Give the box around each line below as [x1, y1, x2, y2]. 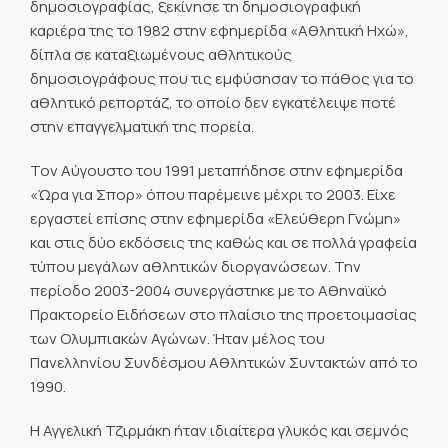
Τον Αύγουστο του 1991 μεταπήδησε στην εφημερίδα [30, 159, 403, 181]
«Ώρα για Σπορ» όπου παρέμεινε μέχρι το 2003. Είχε [30, 183, 396, 205]
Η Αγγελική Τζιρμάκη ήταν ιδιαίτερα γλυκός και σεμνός [30, 420, 409, 441]
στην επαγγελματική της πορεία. [30, 115, 254, 137]
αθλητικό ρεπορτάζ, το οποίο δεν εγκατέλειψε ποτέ [30, 91, 396, 113]
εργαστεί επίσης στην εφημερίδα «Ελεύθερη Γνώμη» [30, 207, 401, 229]
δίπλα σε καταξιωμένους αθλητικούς [30, 43, 292, 65]
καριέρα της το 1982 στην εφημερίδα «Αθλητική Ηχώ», [30, 19, 409, 41]
